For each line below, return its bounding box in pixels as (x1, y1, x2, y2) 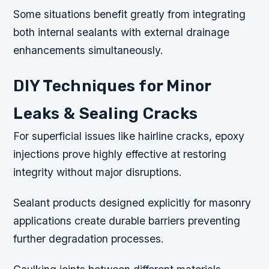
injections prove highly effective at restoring (13, 148, 227, 161)
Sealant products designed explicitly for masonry (13, 196, 252, 210)
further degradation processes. (13, 232, 165, 246)
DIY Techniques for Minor (13, 76, 211, 96)
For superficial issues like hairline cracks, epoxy (13, 130, 245, 143)
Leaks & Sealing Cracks (13, 104, 198, 124)
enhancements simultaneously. (13, 43, 164, 56)
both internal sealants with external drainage (13, 25, 230, 38)
